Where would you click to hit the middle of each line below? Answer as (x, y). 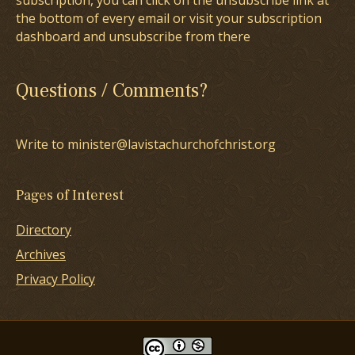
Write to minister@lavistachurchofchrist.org (146, 145)
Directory (44, 230)
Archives (41, 255)
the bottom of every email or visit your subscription (169, 19)
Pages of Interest (70, 196)
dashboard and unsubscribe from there (133, 37)
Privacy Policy (55, 279)
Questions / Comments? (112, 91)
